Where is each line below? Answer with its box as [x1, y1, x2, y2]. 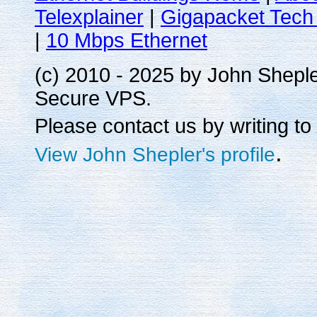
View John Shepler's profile [35, 144, 275, 166]
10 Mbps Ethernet [46, 29, 207, 52]
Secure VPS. [35, 87, 151, 110]
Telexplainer [35, 6, 144, 28]
